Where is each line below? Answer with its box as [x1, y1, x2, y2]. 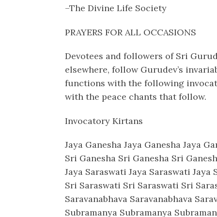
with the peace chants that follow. [65, 91, 207, 103]
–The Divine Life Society [65, 2, 167, 14]
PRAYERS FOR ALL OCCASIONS [65, 26, 197, 38]
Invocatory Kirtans [65, 115, 143, 126]
